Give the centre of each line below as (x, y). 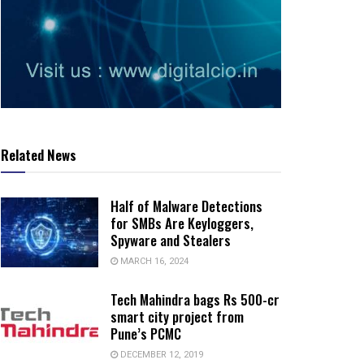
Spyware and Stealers (171, 240)
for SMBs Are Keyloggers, (182, 223)
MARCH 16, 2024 (153, 262)
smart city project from (177, 317)
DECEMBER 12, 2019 (160, 355)
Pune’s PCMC (146, 334)
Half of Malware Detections (186, 206)
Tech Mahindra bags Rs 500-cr (195, 300)
